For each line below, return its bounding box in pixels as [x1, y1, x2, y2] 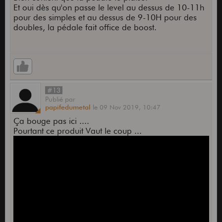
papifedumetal [45, 103, 91, 111]
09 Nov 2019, [99, 103, 143, 111]
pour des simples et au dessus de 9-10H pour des [13, 12, 197, 23]
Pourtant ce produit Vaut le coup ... [13, 126, 142, 136]
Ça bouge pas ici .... [13, 116, 89, 126]
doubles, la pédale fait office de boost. [13, 22, 157, 33]
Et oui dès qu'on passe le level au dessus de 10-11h [13, 2, 204, 13]
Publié [45, 95, 65, 104]
